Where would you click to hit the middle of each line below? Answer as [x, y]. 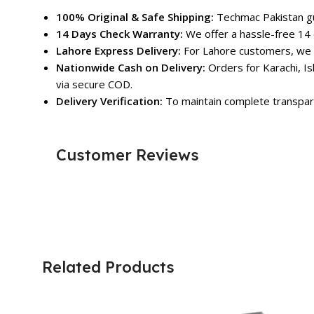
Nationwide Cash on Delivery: [131, 68]
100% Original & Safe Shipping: [135, 17]
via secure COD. [94, 84]
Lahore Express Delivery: [118, 51]
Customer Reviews [128, 155]
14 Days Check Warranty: [120, 34]
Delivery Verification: [109, 101]
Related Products [108, 267]
